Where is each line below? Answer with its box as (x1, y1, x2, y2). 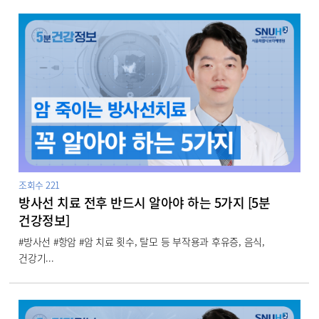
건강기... (19, 250, 54, 265)
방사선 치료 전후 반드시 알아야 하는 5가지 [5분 (19, 192, 271, 212)
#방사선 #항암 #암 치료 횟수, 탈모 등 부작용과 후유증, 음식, (19, 234, 265, 249)
